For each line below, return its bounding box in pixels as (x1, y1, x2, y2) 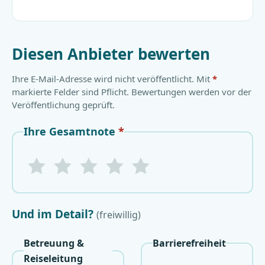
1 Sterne (48, 148, 80, 162)
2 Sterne (74, 148, 106, 162)
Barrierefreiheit (153, 237, 226, 250)
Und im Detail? (12, 206, 96, 222)
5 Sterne (152, 148, 185, 162)
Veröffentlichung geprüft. (12, 99, 115, 111)
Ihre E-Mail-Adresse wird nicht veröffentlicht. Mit (12, 73, 212, 85)
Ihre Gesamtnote (24, 124, 118, 139)
